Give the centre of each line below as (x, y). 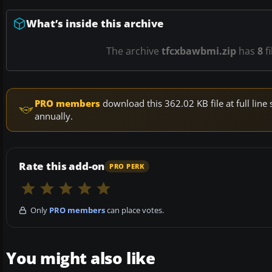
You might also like (81, 258)
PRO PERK (127, 166)
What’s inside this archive (95, 24)
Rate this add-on (62, 166)
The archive (134, 51)
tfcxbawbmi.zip (199, 51)
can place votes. (134, 210)
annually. (54, 116)
